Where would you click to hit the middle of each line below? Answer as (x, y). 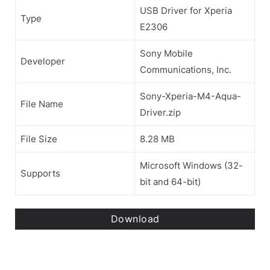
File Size (39, 139)
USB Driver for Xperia (186, 10)
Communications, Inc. (186, 69)
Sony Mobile (166, 53)
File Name (42, 104)
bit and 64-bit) (170, 181)
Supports (40, 173)
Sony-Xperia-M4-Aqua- (190, 96)
